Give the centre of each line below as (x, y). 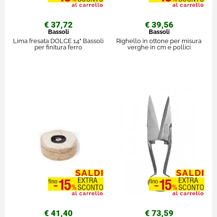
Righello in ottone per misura (159, 41)
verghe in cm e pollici (159, 47)
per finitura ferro (58, 47)
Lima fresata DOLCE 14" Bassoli (58, 41)
